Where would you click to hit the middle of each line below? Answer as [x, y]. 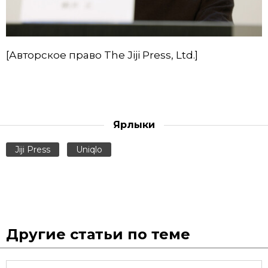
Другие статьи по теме [98, 234]
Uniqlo [89, 150]
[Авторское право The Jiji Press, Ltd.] [102, 55]
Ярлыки [134, 125]
